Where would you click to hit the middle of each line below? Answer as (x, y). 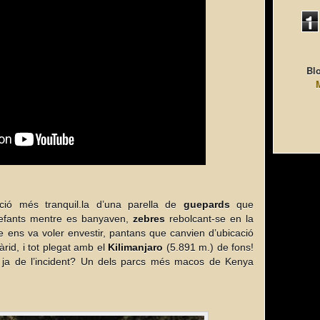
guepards (206, 204)
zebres (149, 219)
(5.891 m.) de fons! (208, 247)
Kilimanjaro (135, 247)
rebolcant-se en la (209, 219)
